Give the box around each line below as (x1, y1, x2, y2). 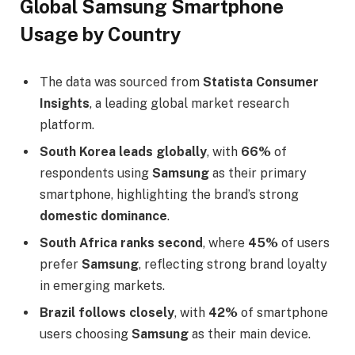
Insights (40, 95, 90, 111)
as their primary (209, 165, 307, 181)
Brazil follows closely (40, 304, 174, 320)
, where (203, 235, 248, 250)
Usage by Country (20, 23, 181, 46)
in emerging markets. (40, 277, 165, 293)
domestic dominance (40, 208, 167, 223)
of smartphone (238, 304, 328, 320)
